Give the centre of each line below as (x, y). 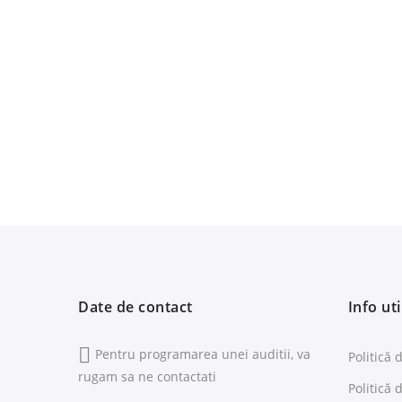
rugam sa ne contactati (147, 377)
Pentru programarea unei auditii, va (203, 354)
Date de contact (135, 307)
